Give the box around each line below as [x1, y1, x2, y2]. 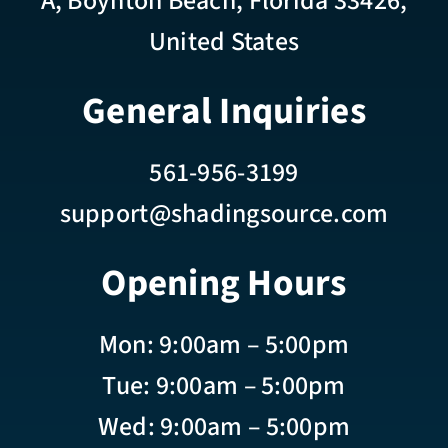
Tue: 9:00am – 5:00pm [102, 366, 346, 404]
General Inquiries [82, 84, 366, 138]
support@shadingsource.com [59, 194, 389, 232]
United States [148, 22, 300, 60]
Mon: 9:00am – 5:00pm [98, 325, 350, 363]
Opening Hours [101, 256, 347, 310]
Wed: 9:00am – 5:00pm [97, 407, 351, 445]
